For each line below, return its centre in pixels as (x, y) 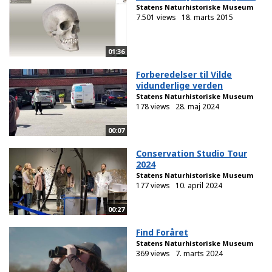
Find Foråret (162, 233)
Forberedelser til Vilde (184, 75)
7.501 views (156, 17)
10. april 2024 (199, 186)
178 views (153, 107)
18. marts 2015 (207, 17)
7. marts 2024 (199, 254)
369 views (153, 254)
